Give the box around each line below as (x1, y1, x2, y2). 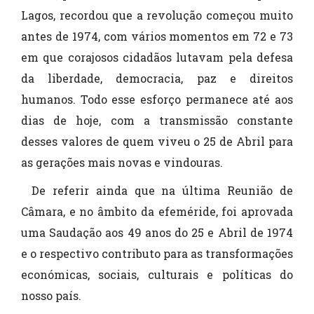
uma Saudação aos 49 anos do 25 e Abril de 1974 (21, 225, 293, 240)
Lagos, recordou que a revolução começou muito (21, 8, 293, 23)
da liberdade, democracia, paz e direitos (21, 71, 293, 86)
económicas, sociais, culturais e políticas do (21, 267, 293, 282)
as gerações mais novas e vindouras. (21, 155, 223, 170)
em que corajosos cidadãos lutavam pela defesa (21, 50, 293, 65)
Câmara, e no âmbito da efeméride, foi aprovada (21, 204, 293, 219)
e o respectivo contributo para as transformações (21, 246, 293, 261)
